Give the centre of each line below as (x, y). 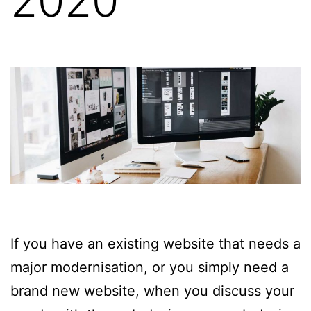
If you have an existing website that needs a (155, 243)
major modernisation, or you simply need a (150, 267)
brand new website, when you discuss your (152, 291)
